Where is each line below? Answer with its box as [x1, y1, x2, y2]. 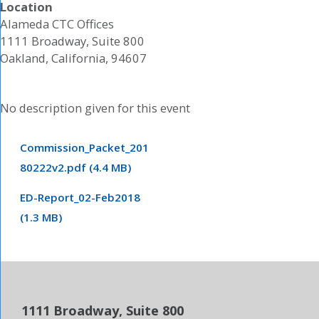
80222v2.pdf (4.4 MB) [20, 159, 131, 174]
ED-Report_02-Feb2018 [20, 190, 140, 205]
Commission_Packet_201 [20, 140, 149, 155]
